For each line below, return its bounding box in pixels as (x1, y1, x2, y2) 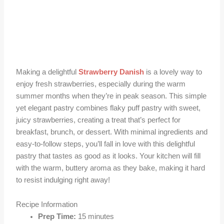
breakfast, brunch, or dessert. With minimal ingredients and (16, 127, 208, 136)
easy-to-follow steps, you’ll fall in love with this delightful (16, 139, 195, 148)
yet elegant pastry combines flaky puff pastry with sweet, (16, 103, 201, 112)
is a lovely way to (144, 67, 202, 76)
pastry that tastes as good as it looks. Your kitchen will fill (16, 151, 201, 160)
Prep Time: (38, 212, 76, 221)
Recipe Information (16, 200, 78, 209)
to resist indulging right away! (16, 175, 110, 184)
